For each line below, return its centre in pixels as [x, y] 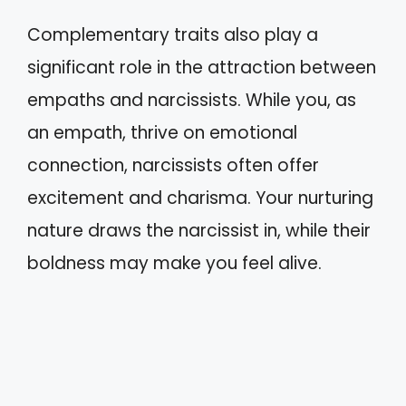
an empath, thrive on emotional [162, 132]
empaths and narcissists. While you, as [192, 100]
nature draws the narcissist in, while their [199, 230]
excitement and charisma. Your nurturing [200, 198]
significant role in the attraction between [202, 67]
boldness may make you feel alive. [174, 263]
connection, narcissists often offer [173, 165]
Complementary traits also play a [173, 34]
